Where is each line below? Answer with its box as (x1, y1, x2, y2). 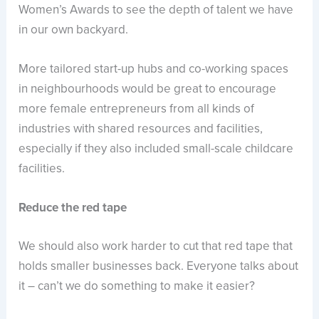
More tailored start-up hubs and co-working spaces (19, 59, 289, 78)
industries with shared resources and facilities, (19, 119, 263, 137)
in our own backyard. (19, 20, 129, 38)
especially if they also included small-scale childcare (19, 139, 294, 157)
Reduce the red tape (19, 199, 127, 217)
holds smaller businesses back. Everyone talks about (19, 256, 299, 275)
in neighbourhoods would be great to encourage (19, 79, 277, 98)
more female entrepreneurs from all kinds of (19, 99, 255, 117)
